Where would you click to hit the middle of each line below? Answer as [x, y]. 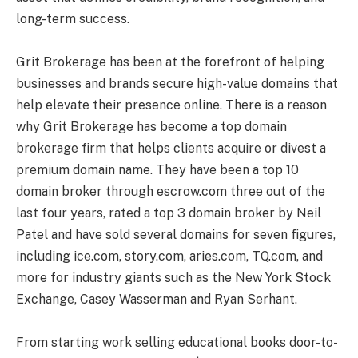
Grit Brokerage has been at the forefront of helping [170, 62]
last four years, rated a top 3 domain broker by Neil [169, 213]
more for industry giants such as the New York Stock [173, 277]
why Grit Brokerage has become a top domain [151, 126]
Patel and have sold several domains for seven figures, [176, 234]
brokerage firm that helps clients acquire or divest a [171, 148]
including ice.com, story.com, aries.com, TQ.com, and [169, 256]
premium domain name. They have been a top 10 [157, 169]
